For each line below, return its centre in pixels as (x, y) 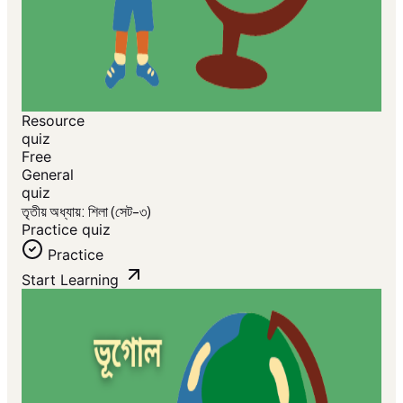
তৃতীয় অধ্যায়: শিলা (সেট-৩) (86, 211)
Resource (53, 121)
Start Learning (70, 280)
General (48, 175)
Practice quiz (66, 229)
